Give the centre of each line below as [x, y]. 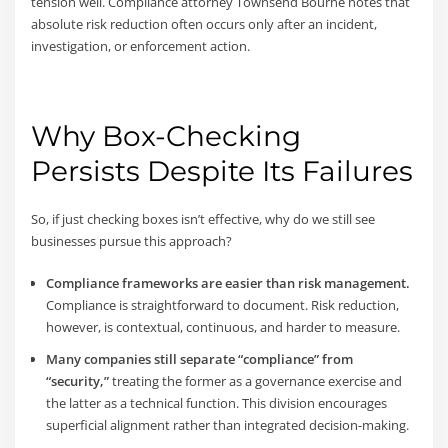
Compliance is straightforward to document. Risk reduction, [222, 304]
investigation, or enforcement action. [142, 45]
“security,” [77, 380]
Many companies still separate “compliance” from [199, 358]
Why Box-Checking [166, 136]
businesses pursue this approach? [132, 240]
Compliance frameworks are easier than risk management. [227, 282]
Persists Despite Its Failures [222, 171]
